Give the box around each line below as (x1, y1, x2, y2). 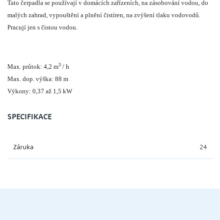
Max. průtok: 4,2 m (7, 62, 58, 70)
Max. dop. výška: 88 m (7, 75, 68, 82)
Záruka (13, 142, 33, 151)
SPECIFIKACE (7, 111, 52, 121)
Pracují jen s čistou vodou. (7, 23, 78, 31)
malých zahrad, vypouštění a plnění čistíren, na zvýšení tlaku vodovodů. (7, 11, 200, 19)
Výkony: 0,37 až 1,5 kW (7, 87, 72, 95)
